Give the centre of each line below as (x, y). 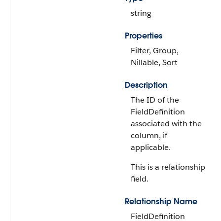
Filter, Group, (155, 51)
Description (146, 85)
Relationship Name (161, 202)
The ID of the (155, 100)
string (141, 13)
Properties (144, 36)
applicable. (151, 147)
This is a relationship (168, 167)
